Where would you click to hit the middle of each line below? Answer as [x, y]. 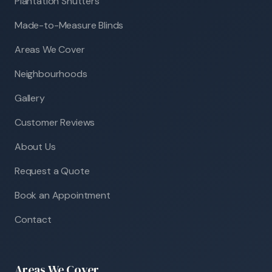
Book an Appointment [63, 195]
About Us [35, 146]
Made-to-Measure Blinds [69, 25]
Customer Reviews [55, 122]
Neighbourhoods [51, 73]
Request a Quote [52, 171]
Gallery [30, 98]
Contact [33, 219]
